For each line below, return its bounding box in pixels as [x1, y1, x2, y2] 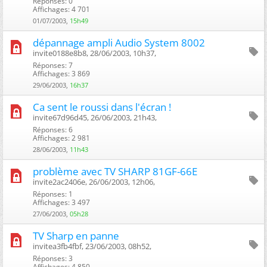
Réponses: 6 [33, 124, 73, 135]
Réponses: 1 [33, 188, 73, 199]
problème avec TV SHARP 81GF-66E [33, 164, 197, 178]
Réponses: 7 [33, 60, 73, 70]
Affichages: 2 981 [33, 132, 90, 143]
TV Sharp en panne [33, 228, 119, 243]
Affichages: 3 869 [33, 68, 90, 79]
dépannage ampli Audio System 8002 [33, 35, 205, 49]
